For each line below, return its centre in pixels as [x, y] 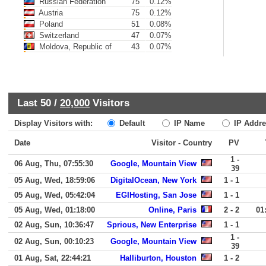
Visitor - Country [182, 143]
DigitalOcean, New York [153, 180]
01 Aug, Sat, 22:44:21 [53, 258]
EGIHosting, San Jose [156, 195]
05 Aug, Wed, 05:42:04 [55, 195]
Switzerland [58, 35]
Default [131, 123]
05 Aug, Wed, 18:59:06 [55, 180]
